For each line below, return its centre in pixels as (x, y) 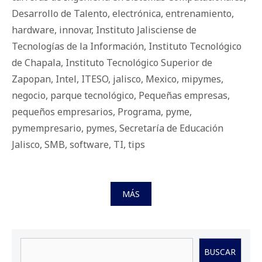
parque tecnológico (92, 96)
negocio (29, 96)
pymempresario (46, 128)
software (89, 145)
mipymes (201, 79)
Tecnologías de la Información (78, 46)
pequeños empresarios (62, 112)
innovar (75, 30)
